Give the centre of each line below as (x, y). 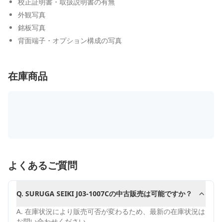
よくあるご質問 (43, 165)
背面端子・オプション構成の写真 (70, 40)
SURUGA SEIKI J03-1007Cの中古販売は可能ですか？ (109, 194)
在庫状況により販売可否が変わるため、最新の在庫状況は (115, 211)
